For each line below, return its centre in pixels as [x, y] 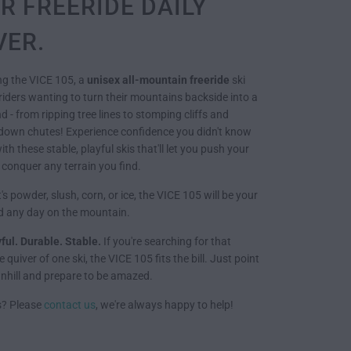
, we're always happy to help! [165, 305]
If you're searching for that [166, 242]
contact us [70, 305]
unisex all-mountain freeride [158, 80]
